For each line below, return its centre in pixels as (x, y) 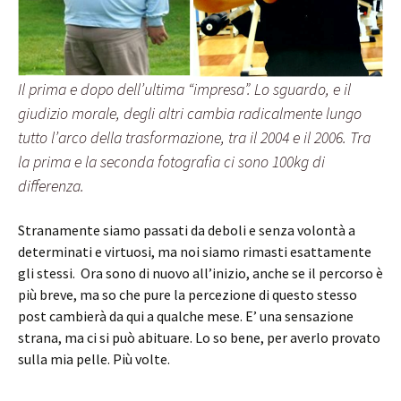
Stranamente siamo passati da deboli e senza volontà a (187, 230)
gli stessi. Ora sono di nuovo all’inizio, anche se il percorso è (200, 273)
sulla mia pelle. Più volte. (94, 358)
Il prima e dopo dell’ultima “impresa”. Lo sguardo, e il (184, 89)
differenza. (51, 185)
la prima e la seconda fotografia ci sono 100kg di (171, 161)
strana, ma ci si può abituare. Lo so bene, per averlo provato (199, 337)
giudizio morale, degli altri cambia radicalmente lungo (190, 113)
